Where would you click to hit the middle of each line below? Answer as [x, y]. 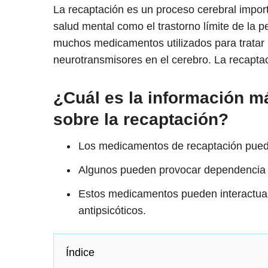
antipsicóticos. [112, 211]
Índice [80, 253]
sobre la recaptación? [141, 120]
